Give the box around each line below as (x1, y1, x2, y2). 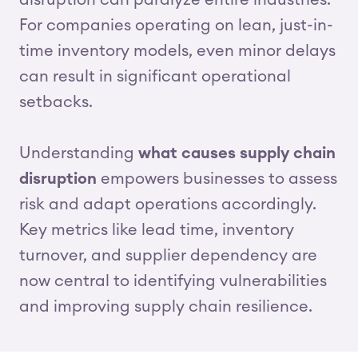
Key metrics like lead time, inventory (19, 222, 294, 238)
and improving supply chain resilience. (19, 299, 312, 315)
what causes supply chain (138, 145, 336, 161)
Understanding (19, 145, 138, 161)
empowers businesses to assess (97, 171, 337, 187)
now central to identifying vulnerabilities (19, 273, 327, 289)
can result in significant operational (19, 69, 291, 85)
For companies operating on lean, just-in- (19, 18, 333, 34)
